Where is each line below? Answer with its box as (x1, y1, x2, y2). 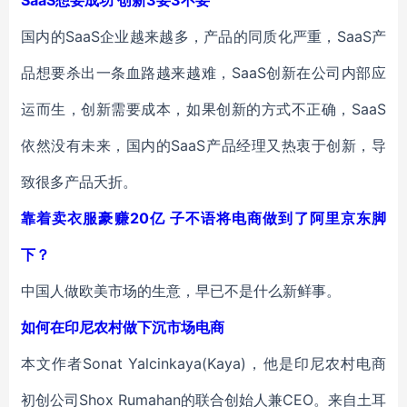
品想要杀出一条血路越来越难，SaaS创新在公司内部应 (21, 64, 386, 82)
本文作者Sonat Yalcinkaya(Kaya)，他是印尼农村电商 (21, 354, 386, 372)
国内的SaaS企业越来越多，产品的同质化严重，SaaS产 (21, 27, 386, 45)
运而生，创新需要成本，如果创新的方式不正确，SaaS (21, 100, 386, 118)
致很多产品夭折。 (21, 173, 137, 191)
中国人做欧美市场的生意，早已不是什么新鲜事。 (21, 282, 341, 300)
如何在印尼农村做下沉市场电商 (21, 318, 224, 336)
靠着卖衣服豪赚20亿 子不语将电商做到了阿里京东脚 (21, 209, 386, 227)
